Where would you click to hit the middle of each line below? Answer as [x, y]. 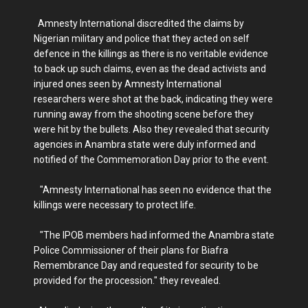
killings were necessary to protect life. [115, 205]
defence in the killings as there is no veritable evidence [151, 54]
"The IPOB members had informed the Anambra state [154, 235]
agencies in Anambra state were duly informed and [145, 145]
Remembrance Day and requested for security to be [146, 266]
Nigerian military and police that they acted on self [142, 39]
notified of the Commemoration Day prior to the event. [151, 160]
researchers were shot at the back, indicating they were [153, 99]
